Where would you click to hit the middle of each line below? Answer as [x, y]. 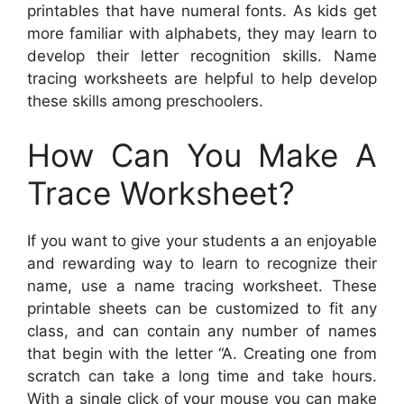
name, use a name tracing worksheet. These [202, 285]
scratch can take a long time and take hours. [202, 376]
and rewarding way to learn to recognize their [202, 263]
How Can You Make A [202, 155]
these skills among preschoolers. [145, 101]
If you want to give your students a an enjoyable [202, 240]
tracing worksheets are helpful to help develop [202, 79]
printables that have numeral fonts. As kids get [202, 11]
